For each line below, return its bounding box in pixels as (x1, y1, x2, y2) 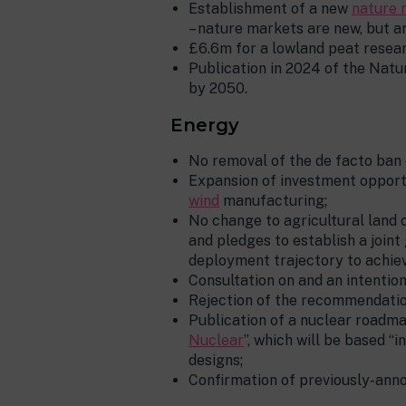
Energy (170, 114, 239, 136)
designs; (188, 352, 243, 369)
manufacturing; (219, 192, 327, 209)
